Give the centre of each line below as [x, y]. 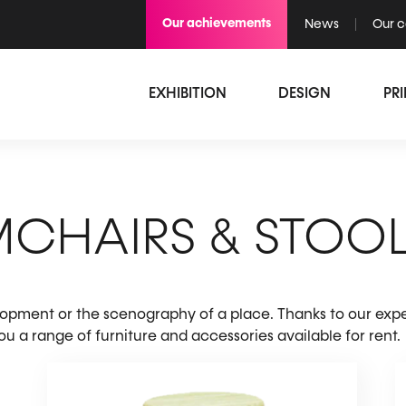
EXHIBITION [187, 94]
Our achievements [217, 24]
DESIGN [305, 94]
